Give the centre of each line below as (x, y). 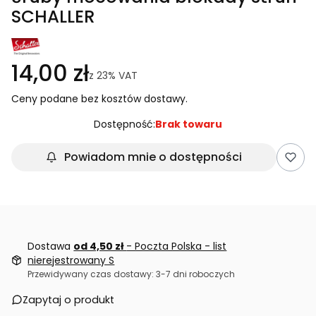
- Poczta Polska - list (177, 246)
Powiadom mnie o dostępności (153, 157)
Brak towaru (189, 124)
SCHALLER (53, 16)
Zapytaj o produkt (68, 299)
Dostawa (51, 246)
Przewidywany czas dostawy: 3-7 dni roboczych (132, 274)
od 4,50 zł (100, 246)
